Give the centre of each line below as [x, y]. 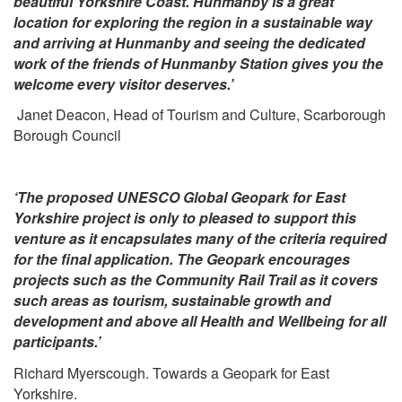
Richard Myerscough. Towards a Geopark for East [171, 372]
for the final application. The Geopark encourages [182, 259]
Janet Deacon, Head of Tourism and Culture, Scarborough [200, 115]
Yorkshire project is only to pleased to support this [185, 218]
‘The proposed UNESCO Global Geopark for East [179, 197]
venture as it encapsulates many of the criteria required [200, 239]
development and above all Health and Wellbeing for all [200, 321]
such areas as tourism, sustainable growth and [172, 301]
